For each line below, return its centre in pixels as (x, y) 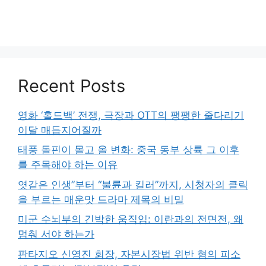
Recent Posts (72, 85)
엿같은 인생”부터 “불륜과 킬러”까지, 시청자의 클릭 (133, 184)
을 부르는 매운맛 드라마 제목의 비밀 (101, 199)
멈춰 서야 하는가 (56, 234)
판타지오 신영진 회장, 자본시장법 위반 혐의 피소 (129, 254)
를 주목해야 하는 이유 (68, 164)
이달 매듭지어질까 (60, 130)
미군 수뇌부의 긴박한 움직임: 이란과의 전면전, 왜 (131, 219)
